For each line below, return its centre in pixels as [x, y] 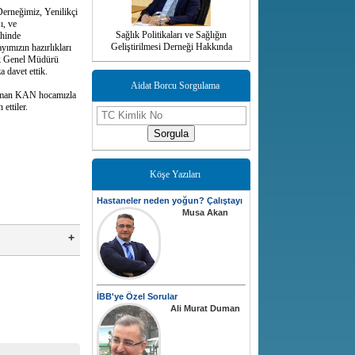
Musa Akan [205, 213]
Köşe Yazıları [175, 175]
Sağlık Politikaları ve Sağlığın [171, 35]
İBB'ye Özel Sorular [137, 297]
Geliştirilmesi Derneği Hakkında [171, 47]
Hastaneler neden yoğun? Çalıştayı [170, 201]
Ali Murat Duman [205, 309]
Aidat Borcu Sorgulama [175, 86]
